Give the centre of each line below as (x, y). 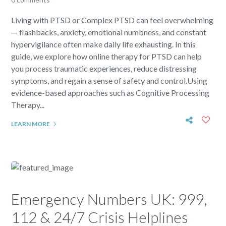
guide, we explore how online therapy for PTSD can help (107, 56)
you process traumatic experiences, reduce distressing (104, 68)
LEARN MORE (31, 124)
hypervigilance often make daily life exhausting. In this (104, 44)
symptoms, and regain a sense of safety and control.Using (109, 80)
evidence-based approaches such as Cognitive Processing (110, 93)
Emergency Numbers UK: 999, (109, 199)
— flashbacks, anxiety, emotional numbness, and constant (109, 32)
